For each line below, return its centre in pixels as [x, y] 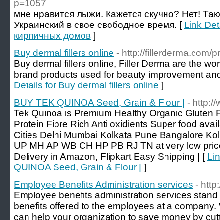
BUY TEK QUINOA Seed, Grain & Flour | [99, 102]
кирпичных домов [52, 36]
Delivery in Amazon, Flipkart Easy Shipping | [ [110, 156]
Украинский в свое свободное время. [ [99, 25]
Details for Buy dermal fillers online [86, 85]
